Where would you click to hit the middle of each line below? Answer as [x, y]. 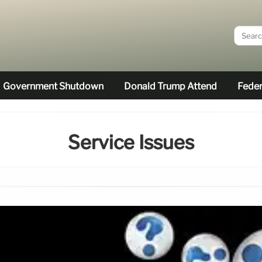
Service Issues [131, 143]
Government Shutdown [53, 86]
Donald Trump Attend [170, 86]
